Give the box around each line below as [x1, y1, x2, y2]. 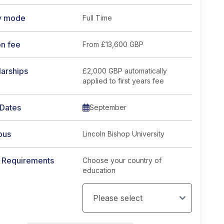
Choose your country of [82, 156, 161, 164]
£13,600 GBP [101, 40, 143, 48]
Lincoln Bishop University [82, 129, 164, 138]
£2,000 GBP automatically [82, 66, 167, 75]
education [82, 166, 115, 174]
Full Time [82, 13, 112, 22]
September [89, 103, 126, 111]
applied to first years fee [82, 76, 164, 85]
